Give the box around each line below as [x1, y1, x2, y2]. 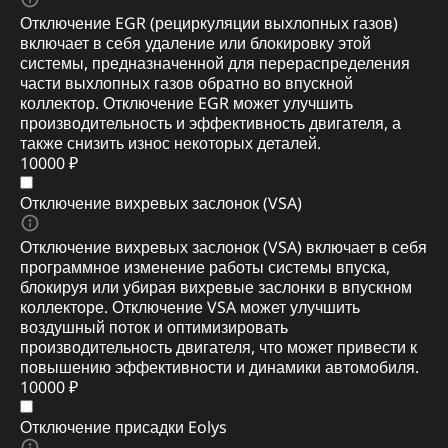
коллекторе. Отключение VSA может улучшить [20, 296, 360, 318]
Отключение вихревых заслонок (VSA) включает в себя [20, 236, 427, 258]
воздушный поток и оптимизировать [20, 316, 288, 338]
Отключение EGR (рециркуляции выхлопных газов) [20, 12, 398, 34]
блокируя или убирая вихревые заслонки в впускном [20, 276, 412, 298]
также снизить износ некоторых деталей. [20, 132, 321, 154]
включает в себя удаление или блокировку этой [20, 32, 371, 54]
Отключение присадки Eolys [20, 416, 227, 438]
